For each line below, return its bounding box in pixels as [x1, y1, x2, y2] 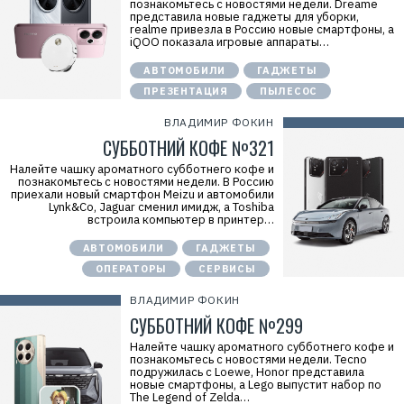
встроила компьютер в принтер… [87, 212, 274, 227]
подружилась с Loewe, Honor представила [130, 364, 365, 380]
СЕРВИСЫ [198, 262, 256, 275]
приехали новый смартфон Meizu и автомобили [10, 187, 274, 202]
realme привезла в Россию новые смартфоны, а [130, 22, 395, 37]
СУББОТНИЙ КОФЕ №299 [130, 312, 304, 339]
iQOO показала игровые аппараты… [130, 34, 330, 50]
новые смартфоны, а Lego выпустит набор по [130, 377, 382, 392]
